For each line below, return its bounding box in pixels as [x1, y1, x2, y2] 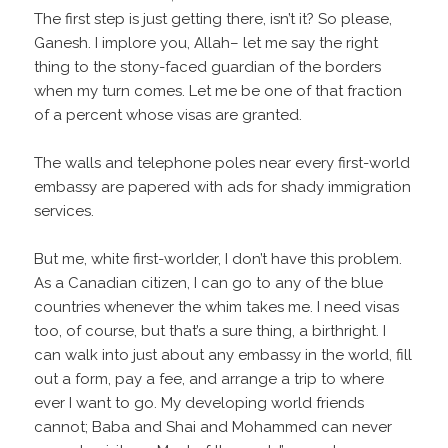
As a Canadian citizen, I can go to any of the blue [34, 274, 384, 293]
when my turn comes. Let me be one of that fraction [34, 82, 403, 101]
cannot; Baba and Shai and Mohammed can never [34, 418, 393, 437]
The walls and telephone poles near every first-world [34, 154, 411, 173]
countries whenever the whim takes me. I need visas [34, 298, 400, 317]
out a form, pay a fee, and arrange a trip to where [34, 370, 385, 389]
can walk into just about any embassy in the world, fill [34, 346, 413, 365]
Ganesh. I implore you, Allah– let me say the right [34, 34, 379, 53]
